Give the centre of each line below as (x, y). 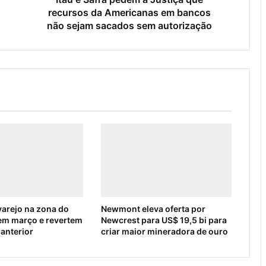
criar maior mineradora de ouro (164, 231)
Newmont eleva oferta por (153, 208)
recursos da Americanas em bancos (129, 12)
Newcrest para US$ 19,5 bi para (164, 220)
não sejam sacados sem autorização (129, 25)
